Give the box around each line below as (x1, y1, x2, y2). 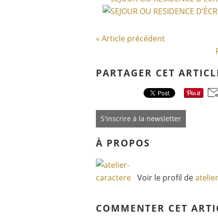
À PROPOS (96, 137, 150, 149)
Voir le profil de (137, 172, 195, 183)
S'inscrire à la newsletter (101, 114, 181, 124)
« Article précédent (96, 33, 165, 44)
